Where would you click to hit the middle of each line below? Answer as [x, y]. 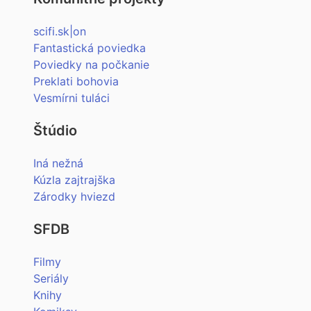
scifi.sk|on [60, 31]
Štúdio [55, 131]
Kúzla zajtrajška [74, 180]
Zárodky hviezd [74, 196]
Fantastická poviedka [90, 48]
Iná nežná [58, 163]
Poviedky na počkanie [91, 65]
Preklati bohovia [76, 81]
